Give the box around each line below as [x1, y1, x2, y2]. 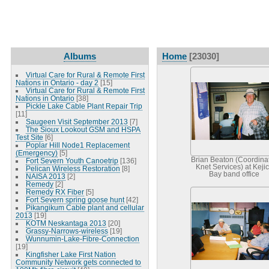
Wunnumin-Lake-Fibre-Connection [25, 234, 139, 243]
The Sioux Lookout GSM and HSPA [25, 125, 141, 133]
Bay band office [209, 170, 259, 178]
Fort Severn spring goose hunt [25, 195, 124, 204]
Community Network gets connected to [15, 258, 141, 266]
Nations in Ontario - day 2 [15, 78, 98, 86]
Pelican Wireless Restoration [25, 164, 120, 172]
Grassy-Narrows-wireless [25, 226, 108, 235]
